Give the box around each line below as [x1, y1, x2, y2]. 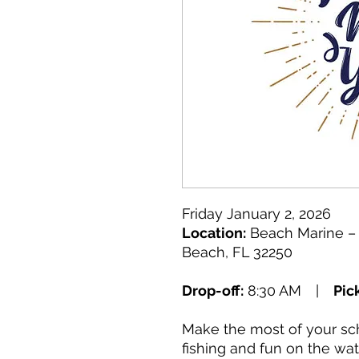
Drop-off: [182, 282, 244, 299]
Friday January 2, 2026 [182, 205, 335, 222]
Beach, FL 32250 [182, 244, 292, 260]
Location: [182, 224, 246, 241]
